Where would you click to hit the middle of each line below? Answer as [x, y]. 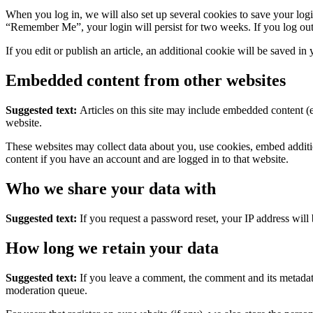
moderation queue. [46, 290]
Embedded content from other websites [146, 80]
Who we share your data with [111, 188]
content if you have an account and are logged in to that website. [147, 159]
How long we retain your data [112, 248]
